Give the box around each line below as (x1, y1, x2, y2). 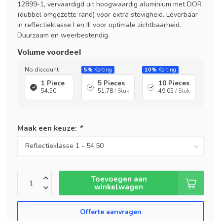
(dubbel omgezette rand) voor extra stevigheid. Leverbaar (17, 10, 198, 19)
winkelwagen (94, 182, 143, 192)
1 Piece (41, 79, 65, 88)
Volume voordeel (17, 47, 81, 57)
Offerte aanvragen (79, 207, 142, 217)
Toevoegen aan (90, 174, 147, 184)
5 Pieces (98, 79, 125, 88)
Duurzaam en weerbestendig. (17, 31, 110, 40)
